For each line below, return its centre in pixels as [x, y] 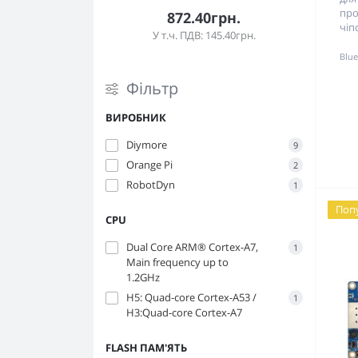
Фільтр [152, 88]
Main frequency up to [177, 262]
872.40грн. [204, 18]
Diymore [147, 145]
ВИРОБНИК [136, 117]
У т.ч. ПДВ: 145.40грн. [204, 35]
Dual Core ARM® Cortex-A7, [192, 247]
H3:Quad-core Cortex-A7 [184, 312]
